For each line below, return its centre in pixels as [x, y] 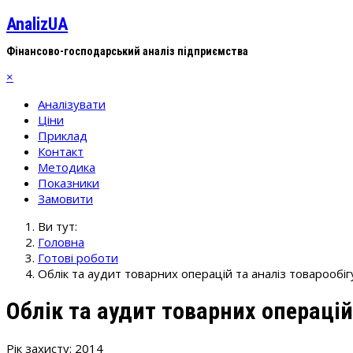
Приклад [63, 135]
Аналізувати [72, 104]
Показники [69, 182]
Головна [61, 242]
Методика [67, 167]
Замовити [65, 198]
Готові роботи [78, 257]
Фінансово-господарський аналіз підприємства [127, 51]
